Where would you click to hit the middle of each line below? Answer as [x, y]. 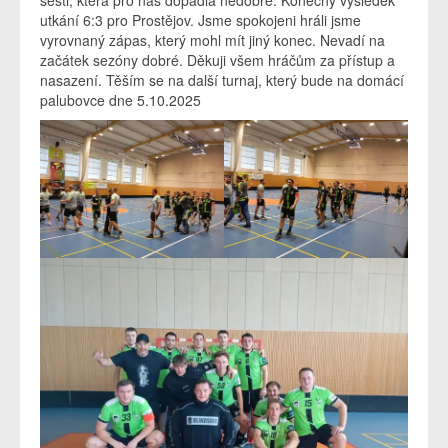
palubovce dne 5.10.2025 [120, 100]
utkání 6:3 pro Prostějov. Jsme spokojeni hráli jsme [200, 20]
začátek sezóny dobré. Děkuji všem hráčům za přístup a [217, 60]
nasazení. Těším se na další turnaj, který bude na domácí [222, 80]
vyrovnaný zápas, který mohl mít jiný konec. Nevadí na [212, 40]
